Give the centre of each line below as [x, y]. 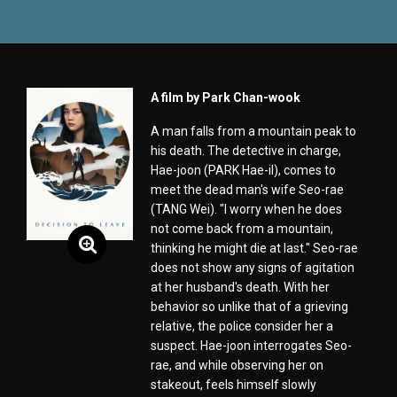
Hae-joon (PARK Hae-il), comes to [243, 171]
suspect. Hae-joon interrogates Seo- [251, 346]
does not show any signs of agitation [253, 268]
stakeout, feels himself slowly [234, 385]
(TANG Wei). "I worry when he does [246, 210]
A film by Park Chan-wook [226, 98]
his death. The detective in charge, [246, 151]
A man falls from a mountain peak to [253, 132]
